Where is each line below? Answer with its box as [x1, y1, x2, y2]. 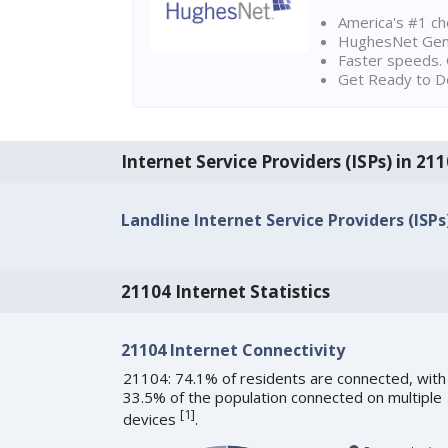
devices [122, 409, 180, 430]
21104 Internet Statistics [120, 280, 330, 304]
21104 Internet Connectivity [120, 339, 345, 362]
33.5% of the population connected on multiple [122, 387, 442, 408]
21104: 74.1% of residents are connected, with [122, 368, 446, 389]
